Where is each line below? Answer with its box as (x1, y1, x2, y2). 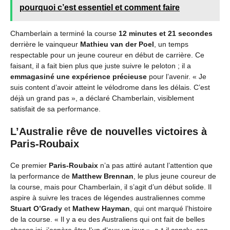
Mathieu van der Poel (80, 40, 154, 48)
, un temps (154, 40, 188, 48)
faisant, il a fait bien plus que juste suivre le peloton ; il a (10, 62, 191, 70)
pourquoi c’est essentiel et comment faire (20, 3, 180, 12)
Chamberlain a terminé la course (10, 29, 119, 37)
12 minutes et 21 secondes (119, 29, 213, 37)
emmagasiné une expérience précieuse (10, 72, 147, 81)
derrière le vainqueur (10, 40, 80, 48)
